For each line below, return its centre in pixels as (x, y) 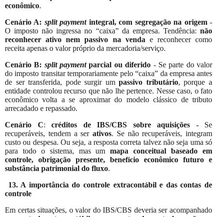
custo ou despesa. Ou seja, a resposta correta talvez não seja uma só (108, 142)
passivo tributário (148, 82)
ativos (102, 133)
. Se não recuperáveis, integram (162, 133)
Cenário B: (25, 64)
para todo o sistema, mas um (58, 151)
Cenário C (24, 124)
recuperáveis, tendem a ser (49, 133)
